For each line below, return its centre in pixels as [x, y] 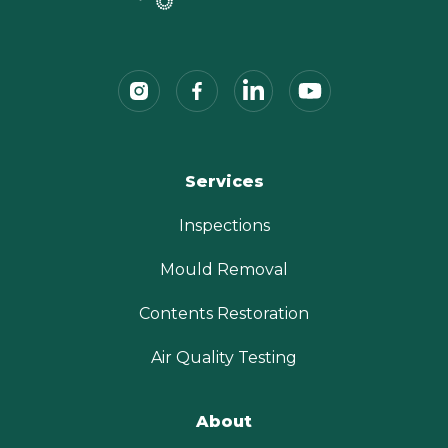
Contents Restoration [224, 313]
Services [224, 181]
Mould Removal [224, 269]
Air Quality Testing [224, 357]
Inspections [224, 225]
